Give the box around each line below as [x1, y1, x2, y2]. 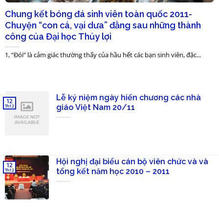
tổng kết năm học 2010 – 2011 [56, 167, 170, 176]
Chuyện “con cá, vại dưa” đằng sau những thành [5, 20, 201, 31]
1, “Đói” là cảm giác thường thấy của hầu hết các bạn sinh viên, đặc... [5, 50, 201, 60]
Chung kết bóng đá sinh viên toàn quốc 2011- [5, 9, 192, 20]
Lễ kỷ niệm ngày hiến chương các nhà [56, 93, 201, 103]
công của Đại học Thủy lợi [5, 31, 111, 42]
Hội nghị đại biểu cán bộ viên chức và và [56, 157, 208, 167]
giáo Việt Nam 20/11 [56, 103, 135, 112]
